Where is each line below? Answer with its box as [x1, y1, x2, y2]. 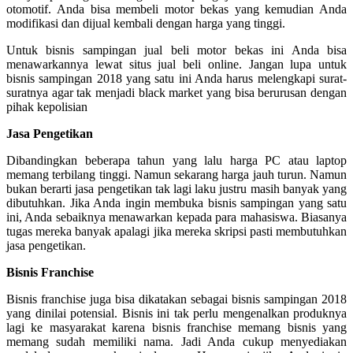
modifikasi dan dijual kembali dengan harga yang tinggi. [6, 17, 285, 31]
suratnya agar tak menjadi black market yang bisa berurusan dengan [6, 86, 347, 100]
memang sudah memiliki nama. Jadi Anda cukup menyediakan [6, 335, 347, 349]
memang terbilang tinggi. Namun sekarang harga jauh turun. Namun [6, 168, 347, 182]
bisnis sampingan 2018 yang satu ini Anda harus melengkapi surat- [6, 72, 347, 86]
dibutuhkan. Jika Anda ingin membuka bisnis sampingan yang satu [6, 196, 347, 210]
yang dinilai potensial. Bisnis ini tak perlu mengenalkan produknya [6, 307, 347, 321]
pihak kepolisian [6, 100, 87, 114]
